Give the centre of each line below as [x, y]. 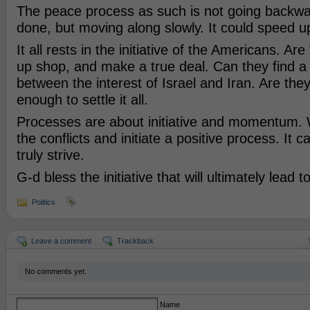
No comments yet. [55, 271]
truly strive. [50, 155]
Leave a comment [61, 241]
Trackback [135, 241]
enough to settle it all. [82, 100]
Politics [43, 202]
